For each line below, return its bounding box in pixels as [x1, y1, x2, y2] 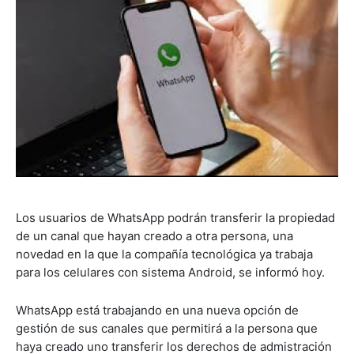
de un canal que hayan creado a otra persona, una [16, 228, 293, 243]
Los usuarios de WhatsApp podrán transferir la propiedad [16, 209, 335, 225]
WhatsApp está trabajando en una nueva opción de [16, 302, 299, 318]
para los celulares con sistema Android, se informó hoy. [16, 264, 325, 280]
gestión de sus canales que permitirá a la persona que [16, 320, 318, 336]
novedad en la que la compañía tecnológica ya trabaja [16, 246, 313, 262]
